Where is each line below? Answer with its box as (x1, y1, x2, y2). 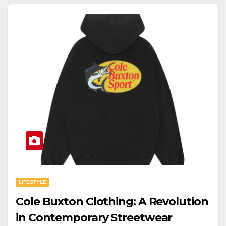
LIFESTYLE (19, 179, 46, 185)
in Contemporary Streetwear (16, 211, 173, 224)
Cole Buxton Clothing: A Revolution (16, 195, 208, 208)
